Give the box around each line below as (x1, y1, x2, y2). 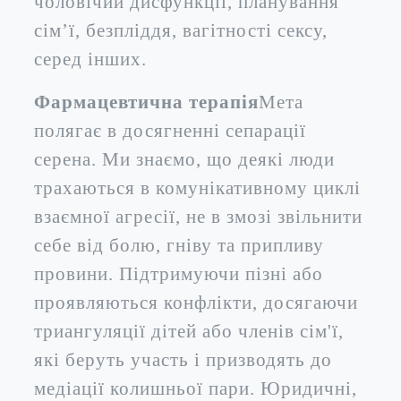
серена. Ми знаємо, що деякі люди (34, 149, 335, 169)
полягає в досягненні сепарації (34, 120, 306, 141)
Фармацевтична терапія (34, 91, 259, 112)
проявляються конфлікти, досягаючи (34, 292, 358, 312)
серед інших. (34, 48, 147, 69)
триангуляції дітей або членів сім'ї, (34, 320, 344, 341)
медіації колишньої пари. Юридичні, (34, 378, 357, 398)
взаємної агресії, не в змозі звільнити (34, 206, 363, 226)
